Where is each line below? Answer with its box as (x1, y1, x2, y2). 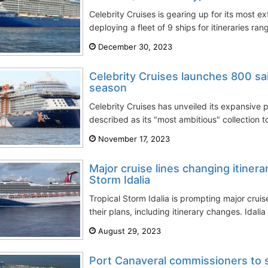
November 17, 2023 (96, 134, 170, 144)
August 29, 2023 (96, 226, 161, 236)
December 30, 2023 (96, 42, 172, 51)
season (89, 81, 127, 94)
